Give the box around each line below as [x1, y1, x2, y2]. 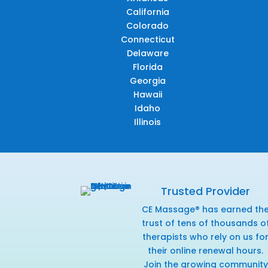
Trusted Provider [161, 183, 251, 199]
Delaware [126, 47, 169, 59]
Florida [132, 60, 163, 73]
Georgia [129, 74, 166, 87]
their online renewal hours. [148, 244, 264, 257]
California [126, 5, 169, 18]
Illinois [134, 115, 162, 128]
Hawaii [133, 88, 162, 100]
